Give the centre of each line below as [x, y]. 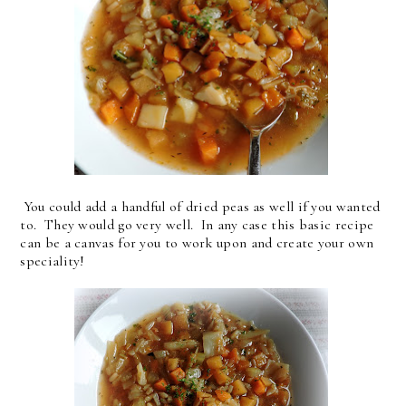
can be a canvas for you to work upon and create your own [197, 243]
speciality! [53, 261]
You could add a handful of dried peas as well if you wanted [200, 207]
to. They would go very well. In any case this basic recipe [197, 225]
